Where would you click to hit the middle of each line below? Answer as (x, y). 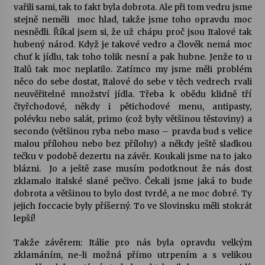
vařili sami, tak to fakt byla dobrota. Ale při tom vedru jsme (132, 7)
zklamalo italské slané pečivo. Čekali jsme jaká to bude (132, 181)
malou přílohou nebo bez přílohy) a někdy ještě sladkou (132, 143)
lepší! (24, 218)
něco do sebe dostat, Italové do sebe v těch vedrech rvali (132, 81)
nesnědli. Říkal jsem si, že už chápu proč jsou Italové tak (132, 32)
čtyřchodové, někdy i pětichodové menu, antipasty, (132, 106)
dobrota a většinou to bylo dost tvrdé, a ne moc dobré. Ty (132, 193)
